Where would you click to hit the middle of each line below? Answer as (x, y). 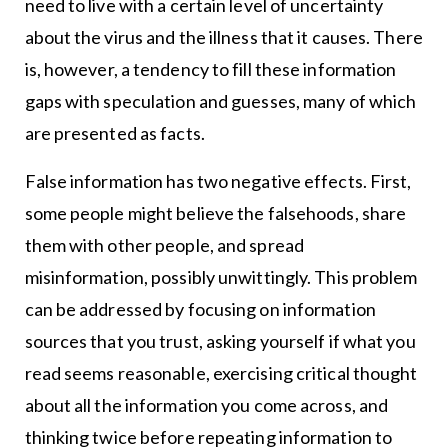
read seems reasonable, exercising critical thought (221, 373)
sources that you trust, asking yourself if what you (220, 341)
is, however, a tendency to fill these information (210, 69)
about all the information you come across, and (206, 405)
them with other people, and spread (164, 245)
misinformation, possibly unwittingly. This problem (221, 277)
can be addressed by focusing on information (200, 309)
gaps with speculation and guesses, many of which (220, 101)
